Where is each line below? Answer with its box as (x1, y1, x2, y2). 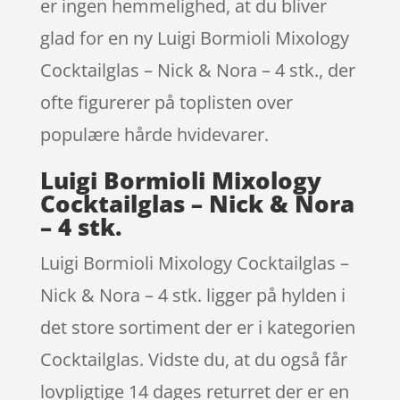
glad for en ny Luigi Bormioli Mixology (39, 25, 349, 50)
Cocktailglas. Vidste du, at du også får (39, 346, 347, 371)
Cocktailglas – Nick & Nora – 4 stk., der (39, 57, 355, 82)
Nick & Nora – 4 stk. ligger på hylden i (39, 282, 346, 307)
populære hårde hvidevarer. (39, 121, 269, 146)
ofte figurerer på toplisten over (39, 89, 293, 114)
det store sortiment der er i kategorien (39, 314, 355, 339)
